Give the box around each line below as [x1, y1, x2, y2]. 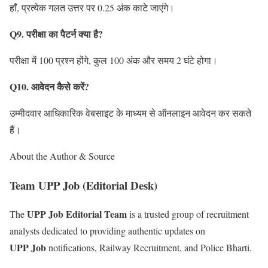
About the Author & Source [10, 149, 115, 162]
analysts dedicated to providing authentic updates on [10, 224, 205, 237]
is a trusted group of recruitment [127, 208, 249, 221]
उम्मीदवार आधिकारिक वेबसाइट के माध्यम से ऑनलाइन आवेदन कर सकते [10, 106, 251, 119]
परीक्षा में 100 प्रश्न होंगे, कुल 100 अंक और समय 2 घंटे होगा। [10, 53, 218, 66]
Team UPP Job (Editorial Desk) [10, 176, 157, 193]
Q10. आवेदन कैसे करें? [10, 79, 89, 93]
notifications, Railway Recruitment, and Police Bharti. [46, 241, 252, 254]
